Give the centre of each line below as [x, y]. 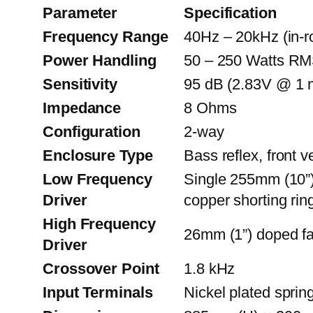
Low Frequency [97, 180]
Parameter [80, 13]
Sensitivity [80, 85]
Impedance [82, 108]
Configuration [92, 132]
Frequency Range [105, 37]
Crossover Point [101, 269]
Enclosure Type [98, 156]
